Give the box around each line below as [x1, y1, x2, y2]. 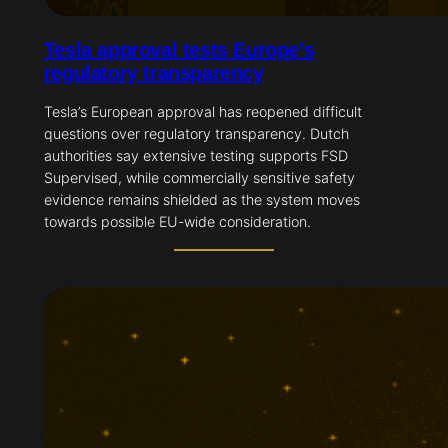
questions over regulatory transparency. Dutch [43, 125, 349, 143]
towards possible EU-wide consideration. [43, 213, 311, 231]
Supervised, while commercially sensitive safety [43, 169, 355, 187]
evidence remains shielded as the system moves [43, 191, 360, 209]
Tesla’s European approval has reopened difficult [43, 103, 362, 121]
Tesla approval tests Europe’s [43, 39, 315, 62]
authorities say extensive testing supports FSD [43, 147, 348, 165]
